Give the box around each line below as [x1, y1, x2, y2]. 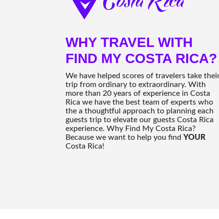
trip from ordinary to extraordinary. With [66, 81, 206, 89]
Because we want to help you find [66, 133, 184, 142]
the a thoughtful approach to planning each [66, 107, 214, 115]
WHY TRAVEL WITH [66, 35, 193, 50]
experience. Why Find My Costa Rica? [66, 125, 196, 133]
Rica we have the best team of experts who [66, 98, 214, 107]
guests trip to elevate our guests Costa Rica [66, 116, 214, 124]
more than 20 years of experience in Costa [66, 89, 211, 98]
